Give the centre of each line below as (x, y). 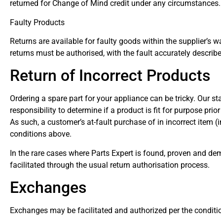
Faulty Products (37, 22)
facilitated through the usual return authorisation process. (110, 165)
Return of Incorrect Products (110, 76)
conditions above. (41, 134)
